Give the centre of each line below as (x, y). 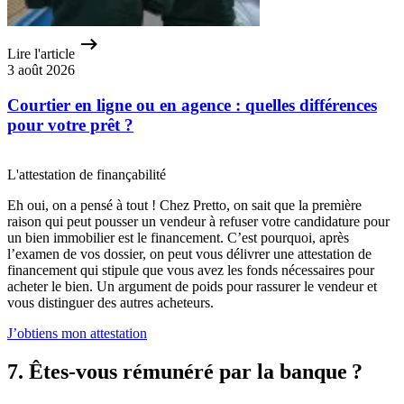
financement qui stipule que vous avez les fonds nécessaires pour (191, 270)
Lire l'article (41, 54)
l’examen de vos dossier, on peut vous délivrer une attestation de (189, 253)
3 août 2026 (41, 70)
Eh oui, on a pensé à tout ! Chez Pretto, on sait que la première (184, 205)
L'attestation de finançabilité (87, 174)
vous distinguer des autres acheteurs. (110, 302)
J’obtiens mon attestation (77, 333)
